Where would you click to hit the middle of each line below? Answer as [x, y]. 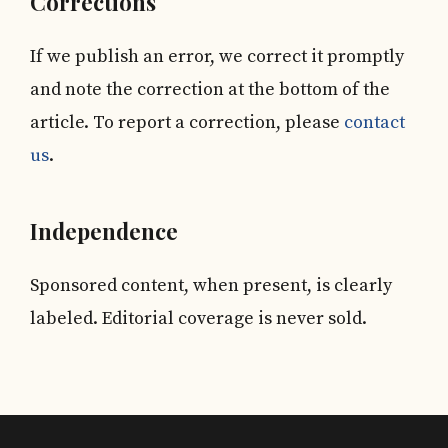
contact [374, 122]
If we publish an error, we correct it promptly [217, 56]
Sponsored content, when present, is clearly [211, 286]
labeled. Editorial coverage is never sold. [198, 319]
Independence [104, 231]
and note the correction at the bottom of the [210, 89]
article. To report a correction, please [187, 122]
